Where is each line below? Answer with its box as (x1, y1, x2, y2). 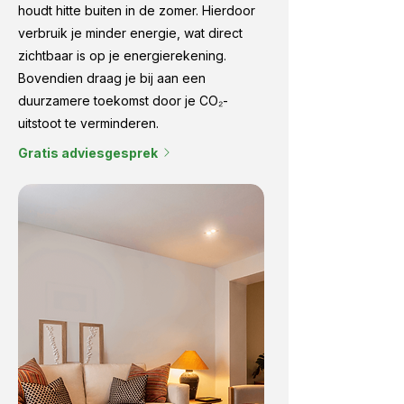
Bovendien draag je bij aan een (18, 70, 206, 86)
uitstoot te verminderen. (18, 115, 159, 131)
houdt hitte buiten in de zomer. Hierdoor (18, 3, 255, 18)
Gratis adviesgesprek (18, 144, 158, 161)
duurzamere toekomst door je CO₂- (18, 93, 228, 108)
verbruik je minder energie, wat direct (18, 25, 243, 41)
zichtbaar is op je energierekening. (18, 48, 226, 63)
